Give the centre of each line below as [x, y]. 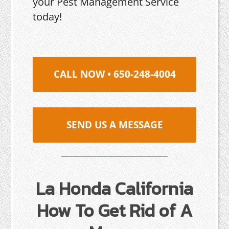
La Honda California [114, 188]
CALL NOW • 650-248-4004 [114, 74]
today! [48, 17]
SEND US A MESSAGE [114, 125]
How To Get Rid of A [114, 210]
